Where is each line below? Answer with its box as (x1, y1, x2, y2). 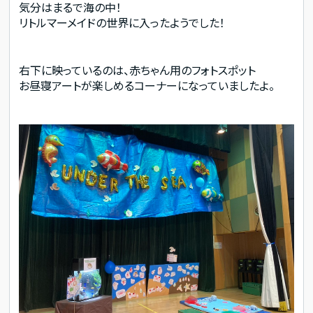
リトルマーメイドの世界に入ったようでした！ (19, 13, 226, 31)
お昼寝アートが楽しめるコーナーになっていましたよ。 (19, 76, 275, 94)
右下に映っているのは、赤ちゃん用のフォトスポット (19, 61, 256, 78)
